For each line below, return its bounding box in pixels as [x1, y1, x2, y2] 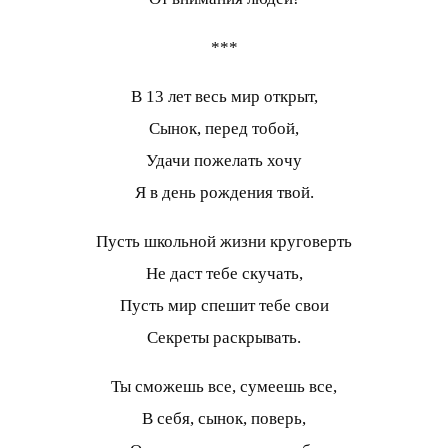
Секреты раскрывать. [147, 327, 301, 347]
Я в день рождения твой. [134, 182, 314, 202]
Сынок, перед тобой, [149, 118, 299, 138]
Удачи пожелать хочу [146, 150, 302, 170]
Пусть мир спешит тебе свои [119, 295, 329, 315]
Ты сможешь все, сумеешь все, [111, 376, 337, 396]
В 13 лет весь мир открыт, [130, 86, 318, 106]
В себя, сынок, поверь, [142, 408, 306, 428]
